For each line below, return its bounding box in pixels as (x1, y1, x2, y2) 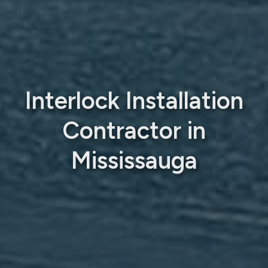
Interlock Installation (25, 86, 243, 115)
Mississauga (71, 145, 197, 175)
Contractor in (62, 115, 206, 145)
